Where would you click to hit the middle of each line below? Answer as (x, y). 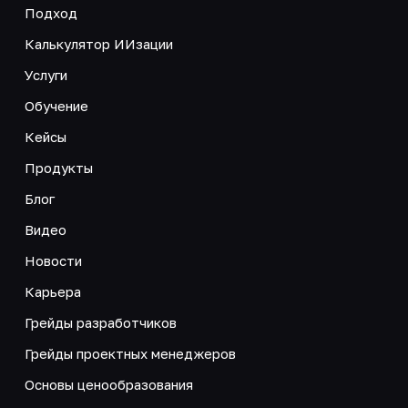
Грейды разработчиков (100, 322)
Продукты (58, 167)
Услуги (46, 74)
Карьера (52, 291)
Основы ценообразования (108, 384)
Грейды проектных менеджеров (130, 353)
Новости (53, 260)
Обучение (56, 105)
